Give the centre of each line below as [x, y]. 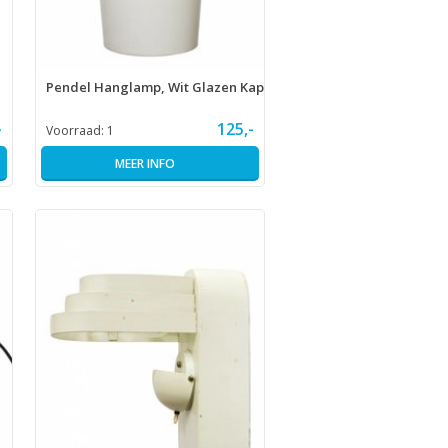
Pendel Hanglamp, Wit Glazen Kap [154, 87]
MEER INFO [144, 164]
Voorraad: [76, 131]
